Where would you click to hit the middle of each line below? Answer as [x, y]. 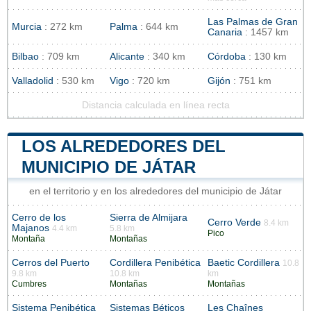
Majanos [31, 228]
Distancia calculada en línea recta [155, 106]
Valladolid [33, 81]
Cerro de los [39, 218]
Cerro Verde [234, 223]
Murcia [27, 27]
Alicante [127, 57]
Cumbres [29, 284]
